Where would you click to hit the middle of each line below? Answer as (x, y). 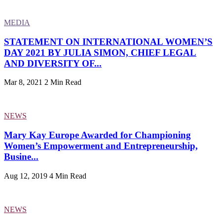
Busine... (21, 157)
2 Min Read (63, 82)
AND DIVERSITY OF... (53, 63)
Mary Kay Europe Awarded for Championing (97, 135)
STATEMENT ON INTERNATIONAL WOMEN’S (108, 41)
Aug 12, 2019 (26, 176)
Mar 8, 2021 (23, 82)
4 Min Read (68, 176)
